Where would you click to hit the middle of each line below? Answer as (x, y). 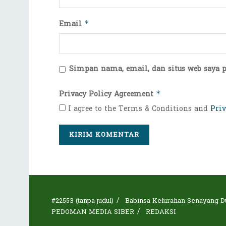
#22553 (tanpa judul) (82, 201)
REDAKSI (161, 212)
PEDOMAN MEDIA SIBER (93, 212)
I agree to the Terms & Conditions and (138, 109)
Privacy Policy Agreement (107, 94)
